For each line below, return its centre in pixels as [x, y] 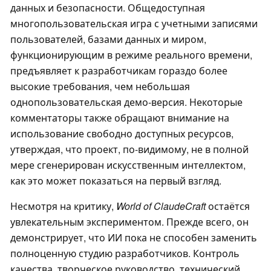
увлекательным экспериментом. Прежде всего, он [129, 222]
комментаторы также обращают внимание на [120, 118]
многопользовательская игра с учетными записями [134, 24]
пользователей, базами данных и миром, [108, 39]
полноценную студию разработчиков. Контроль [125, 253]
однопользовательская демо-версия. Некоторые [126, 102]
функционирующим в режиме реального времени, [131, 55]
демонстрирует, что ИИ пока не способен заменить [134, 238]
